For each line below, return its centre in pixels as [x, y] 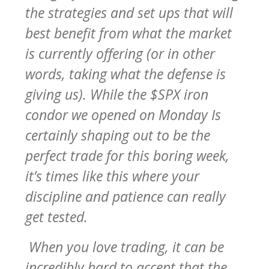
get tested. [58, 216]
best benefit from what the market [128, 33]
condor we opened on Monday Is [123, 114]
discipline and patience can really [125, 196]
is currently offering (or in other [120, 53]
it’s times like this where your [112, 176]
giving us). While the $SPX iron [117, 94]
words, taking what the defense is [125, 74]
